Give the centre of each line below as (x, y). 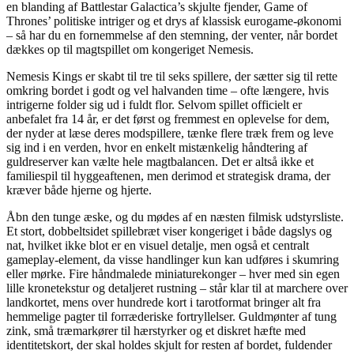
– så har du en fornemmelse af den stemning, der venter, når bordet (172, 35)
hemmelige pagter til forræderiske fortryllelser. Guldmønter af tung (171, 316)
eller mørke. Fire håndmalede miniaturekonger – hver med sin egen (173, 273)
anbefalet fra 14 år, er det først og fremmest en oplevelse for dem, (168, 119)
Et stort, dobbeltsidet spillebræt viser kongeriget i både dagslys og (169, 231)
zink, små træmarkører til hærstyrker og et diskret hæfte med (156, 330)
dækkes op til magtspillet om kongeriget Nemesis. (130, 49)
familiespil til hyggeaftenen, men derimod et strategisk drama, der (168, 175)
